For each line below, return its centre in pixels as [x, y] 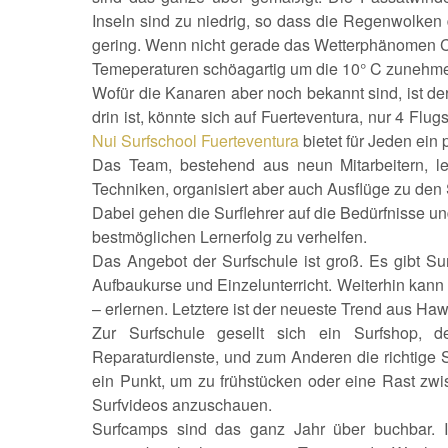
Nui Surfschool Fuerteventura [195, 140]
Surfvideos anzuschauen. [182, 404]
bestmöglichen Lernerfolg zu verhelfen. [229, 236]
